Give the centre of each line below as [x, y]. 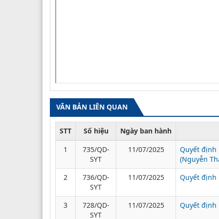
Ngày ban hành [146, 131]
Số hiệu [96, 131]
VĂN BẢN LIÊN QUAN [92, 107]
